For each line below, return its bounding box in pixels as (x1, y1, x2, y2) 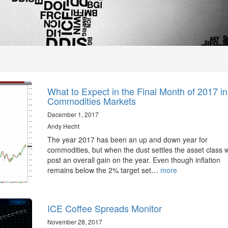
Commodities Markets (47, 94, 136, 107)
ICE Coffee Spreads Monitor (47, 202, 162, 215)
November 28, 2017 (47, 217, 102, 226)
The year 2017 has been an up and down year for (47, 134, 208, 145)
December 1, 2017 (47, 110, 99, 119)
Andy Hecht (47, 122, 79, 130)
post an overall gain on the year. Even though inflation (47, 155, 220, 165)
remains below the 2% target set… (47, 165, 160, 175)
